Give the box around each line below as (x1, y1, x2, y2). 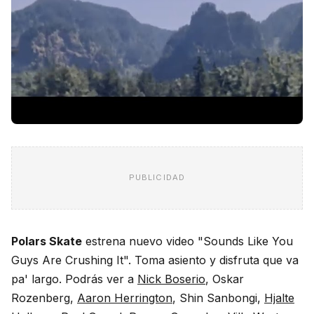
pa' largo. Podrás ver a (11, 271, 137, 286)
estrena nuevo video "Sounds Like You (82, 233, 293, 248)
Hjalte (264, 290, 294, 305)
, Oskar (205, 271, 244, 286)
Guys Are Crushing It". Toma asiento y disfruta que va (11, 252, 299, 267)
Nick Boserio (137, 271, 205, 286)
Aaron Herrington (77, 290, 172, 305)
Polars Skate (11, 233, 82, 248)
